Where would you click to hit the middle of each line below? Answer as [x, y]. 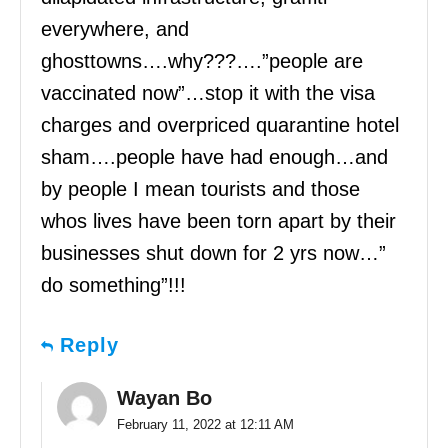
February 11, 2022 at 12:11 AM [205, 425]
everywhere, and [115, 29]
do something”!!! [113, 285]
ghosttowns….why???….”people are [202, 61]
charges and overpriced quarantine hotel [220, 125]
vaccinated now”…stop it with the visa [208, 93]
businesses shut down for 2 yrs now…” [213, 253]
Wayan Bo [164, 398]
